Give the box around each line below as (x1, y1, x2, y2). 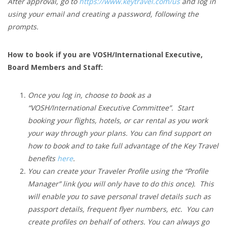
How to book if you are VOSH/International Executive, (8, 50, 203, 60)
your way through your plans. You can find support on (28, 128, 211, 138)
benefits (28, 154, 55, 164)
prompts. (8, 22, 39, 32)
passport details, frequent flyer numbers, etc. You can (28, 204, 213, 214)
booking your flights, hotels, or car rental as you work (28, 116, 208, 126)
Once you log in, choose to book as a (28, 90, 151, 100)
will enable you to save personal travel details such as (28, 192, 211, 202)
